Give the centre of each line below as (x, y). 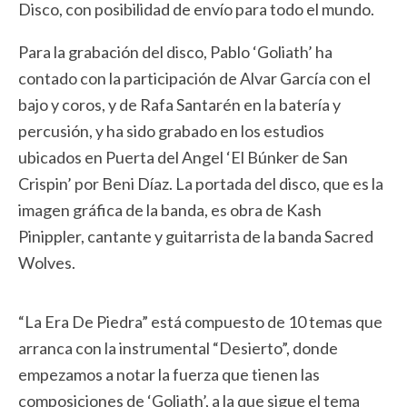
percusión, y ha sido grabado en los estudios (171, 131)
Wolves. (47, 263)
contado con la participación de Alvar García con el (194, 78)
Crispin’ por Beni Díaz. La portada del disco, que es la (201, 184)
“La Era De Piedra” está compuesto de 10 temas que (200, 322)
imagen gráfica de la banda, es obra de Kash (170, 210)
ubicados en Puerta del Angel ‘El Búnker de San (183, 157)
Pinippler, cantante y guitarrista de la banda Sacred (196, 236)
